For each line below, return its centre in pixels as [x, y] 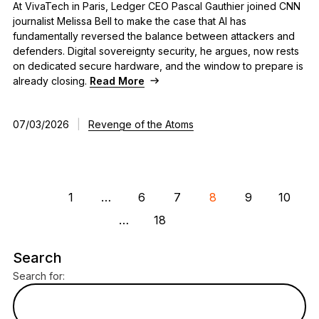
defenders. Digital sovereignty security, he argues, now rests [156, 51]
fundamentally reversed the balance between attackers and [153, 36]
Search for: [38, 276]
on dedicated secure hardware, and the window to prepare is [158, 66]
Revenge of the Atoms [141, 125]
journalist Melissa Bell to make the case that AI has [129, 21]
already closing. [51, 80]
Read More [117, 80]
